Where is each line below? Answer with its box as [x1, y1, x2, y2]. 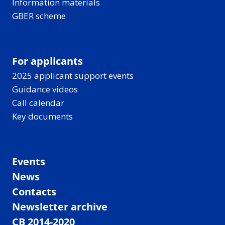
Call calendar [12, 97, 64, 108]
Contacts [12, 185, 56, 198]
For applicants [12, 54, 83, 68]
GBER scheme [12, 10, 66, 22]
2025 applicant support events [12, 70, 134, 81]
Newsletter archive [12, 200, 107, 213]
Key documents [12, 110, 73, 122]
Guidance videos [12, 83, 78, 95]
